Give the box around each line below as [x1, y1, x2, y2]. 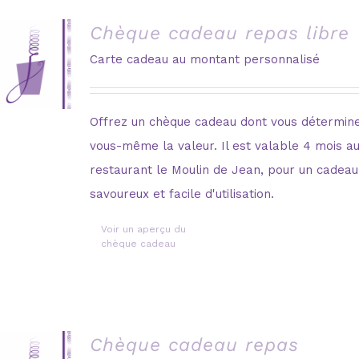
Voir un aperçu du [100, 223, 186, 235]
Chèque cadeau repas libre [89, 22, 349, 44]
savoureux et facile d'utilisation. [89, 186, 274, 201]
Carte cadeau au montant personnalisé [89, 51, 320, 67]
